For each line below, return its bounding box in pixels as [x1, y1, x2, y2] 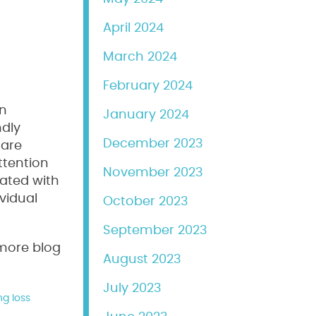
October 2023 [103, 195, 188, 208]
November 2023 [103, 166, 203, 179]
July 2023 [103, 282, 162, 295]
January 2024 [103, 109, 189, 121]
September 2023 [103, 224, 207, 237]
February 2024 [103, 80, 193, 92]
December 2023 [103, 138, 203, 150]
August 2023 [103, 253, 181, 266]
